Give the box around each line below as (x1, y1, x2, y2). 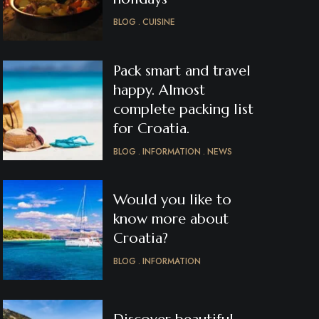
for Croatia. (113, 120, 189, 137)
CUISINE (142, 16, 175, 28)
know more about (113, 210, 229, 228)
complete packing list (113, 100, 253, 118)
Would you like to (113, 191, 231, 209)
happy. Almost (113, 81, 205, 99)
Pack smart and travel (113, 62, 251, 80)
